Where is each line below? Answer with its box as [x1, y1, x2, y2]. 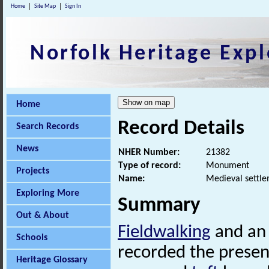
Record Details [118, 118, 244, 139]
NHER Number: [118, 148, 180, 158]
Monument [206, 161, 249, 171]
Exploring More [16, 189, 79, 198]
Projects [16, 166, 49, 176]
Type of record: [118, 161, 181, 171]
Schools [16, 233, 47, 243]
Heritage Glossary [16, 255, 88, 265]
